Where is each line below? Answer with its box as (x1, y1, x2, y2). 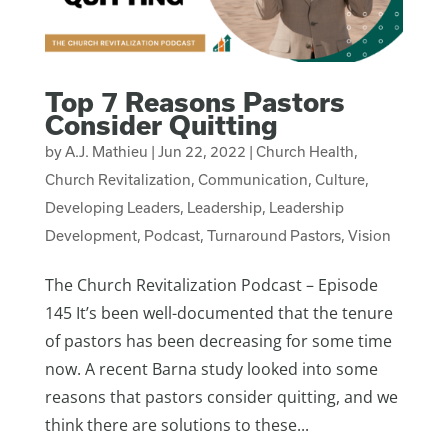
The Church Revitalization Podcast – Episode (44, 274, 378, 297)
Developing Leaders (44, 199, 180, 217)
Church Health (255, 143, 354, 161)
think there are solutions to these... (44, 414, 309, 437)
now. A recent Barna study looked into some (44, 358, 378, 381)
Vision (347, 227, 391, 245)
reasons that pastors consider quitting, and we (44, 386, 398, 409)
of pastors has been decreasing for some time (44, 330, 392, 353)
